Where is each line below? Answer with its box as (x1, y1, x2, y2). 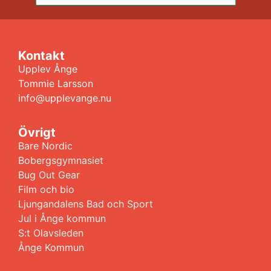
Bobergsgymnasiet (18, 154, 103, 166)
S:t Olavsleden (18, 226, 83, 239)
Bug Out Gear (18, 168, 80, 181)
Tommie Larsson (18, 77, 93, 90)
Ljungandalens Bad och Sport (18, 197, 153, 210)
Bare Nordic (18, 139, 73, 152)
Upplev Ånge (18, 63, 77, 76)
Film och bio (18, 183, 74, 195)
